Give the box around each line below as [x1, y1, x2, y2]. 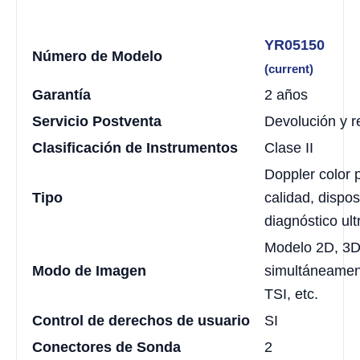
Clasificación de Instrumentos [32, 139, 238, 156]
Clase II [264, 139, 313, 156]
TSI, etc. [264, 285, 318, 302]
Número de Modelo [32, 47, 162, 64]
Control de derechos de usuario [32, 312, 250, 329]
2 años [264, 86, 308, 103]
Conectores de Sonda [32, 338, 181, 355]
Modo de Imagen [32, 262, 146, 279]
